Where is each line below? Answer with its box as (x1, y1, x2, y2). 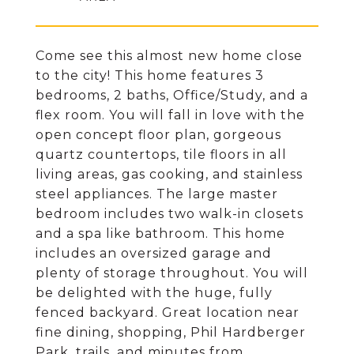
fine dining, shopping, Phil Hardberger (36, 325, 306, 340)
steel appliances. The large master (36, 186, 278, 201)
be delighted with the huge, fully (36, 285, 273, 300)
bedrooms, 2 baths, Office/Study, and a (36, 88, 308, 103)
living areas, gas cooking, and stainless (36, 167, 303, 182)
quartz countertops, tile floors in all (36, 147, 287, 162)
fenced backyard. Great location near (36, 305, 299, 320)
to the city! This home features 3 (36, 68, 264, 83)
